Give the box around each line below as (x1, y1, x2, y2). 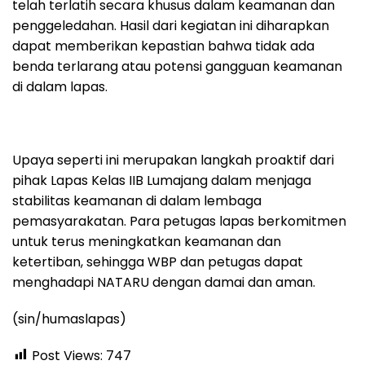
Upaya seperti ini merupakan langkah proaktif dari (12, 150, 334, 169)
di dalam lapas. (12, 77, 108, 96)
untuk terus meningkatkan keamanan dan (12, 231, 281, 251)
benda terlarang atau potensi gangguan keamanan (12, 56, 342, 76)
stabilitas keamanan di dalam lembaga (12, 191, 262, 210)
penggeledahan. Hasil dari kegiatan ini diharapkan (12, 15, 329, 35)
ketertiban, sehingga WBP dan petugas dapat (12, 252, 303, 271)
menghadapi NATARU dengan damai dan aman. (12, 272, 315, 292)
